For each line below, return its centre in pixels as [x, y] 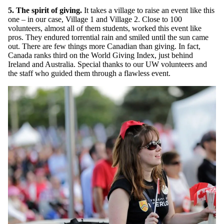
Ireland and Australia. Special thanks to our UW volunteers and [107, 64]
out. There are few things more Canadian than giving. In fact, [104, 46]
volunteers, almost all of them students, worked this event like [105, 28]
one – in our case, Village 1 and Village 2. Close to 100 [95, 19]
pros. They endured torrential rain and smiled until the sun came [108, 37]
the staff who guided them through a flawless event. [89, 73]
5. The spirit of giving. [45, 10]
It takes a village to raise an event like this [148, 10]
